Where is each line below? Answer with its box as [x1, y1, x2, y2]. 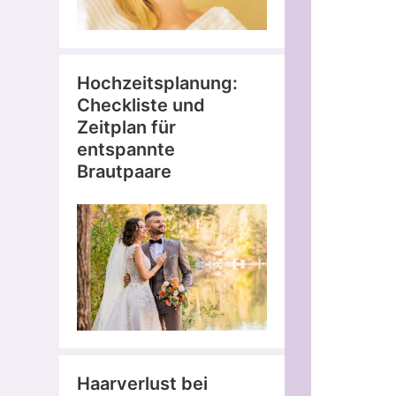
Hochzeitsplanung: [77, 72, 238, 94]
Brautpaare [77, 160, 171, 182]
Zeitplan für [77, 116, 176, 138]
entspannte [77, 138, 175, 160]
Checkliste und [77, 94, 205, 116]
